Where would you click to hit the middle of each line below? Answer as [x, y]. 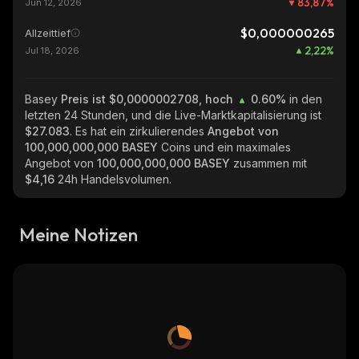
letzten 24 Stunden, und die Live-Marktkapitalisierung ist [173, 115]
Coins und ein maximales [226, 147]
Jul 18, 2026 [52, 50]
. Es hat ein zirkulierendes [139, 131]
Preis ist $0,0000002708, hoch [149, 99]
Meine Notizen [79, 234]
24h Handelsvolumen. [115, 179]
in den [306, 99]
